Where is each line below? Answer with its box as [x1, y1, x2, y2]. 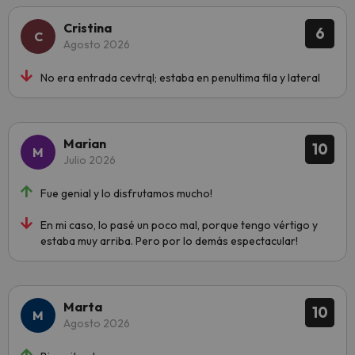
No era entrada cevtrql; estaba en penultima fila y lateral [40, 70, 320, 85]
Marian [63, 135, 106, 151]
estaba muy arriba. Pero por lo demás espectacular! [40, 233, 298, 248]
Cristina [63, 19, 112, 36]
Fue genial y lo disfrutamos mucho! [40, 185, 212, 200]
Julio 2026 [63, 152, 116, 167]
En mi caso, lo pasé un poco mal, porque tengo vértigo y [40, 217, 318, 232]
